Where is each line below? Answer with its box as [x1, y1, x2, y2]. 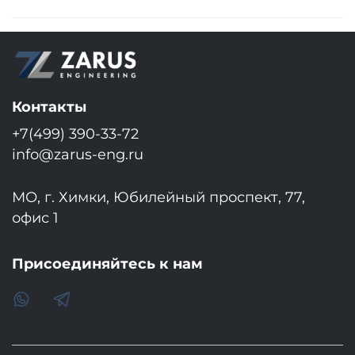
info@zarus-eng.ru [12, 145, 143, 162]
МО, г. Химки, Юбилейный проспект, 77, [12, 188, 305, 205]
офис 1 [12, 208, 59, 226]
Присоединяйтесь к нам [12, 254, 203, 272]
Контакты [12, 97, 86, 115]
